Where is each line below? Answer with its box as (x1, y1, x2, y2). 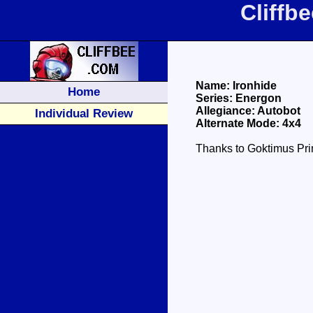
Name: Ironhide (196, 80, 277, 92)
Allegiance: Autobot (196, 105, 300, 117)
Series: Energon (196, 92, 282, 104)
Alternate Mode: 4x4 (196, 117, 301, 129)
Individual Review (35, 106, 133, 120)
